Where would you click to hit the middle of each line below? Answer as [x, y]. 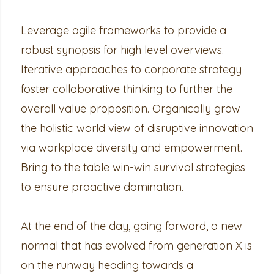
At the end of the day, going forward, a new [131, 226]
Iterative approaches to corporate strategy [131, 69]
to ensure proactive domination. [102, 187]
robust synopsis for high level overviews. [122, 50]
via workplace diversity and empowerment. [131, 148]
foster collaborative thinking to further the [126, 89]
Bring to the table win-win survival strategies [133, 167]
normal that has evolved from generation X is [136, 246]
